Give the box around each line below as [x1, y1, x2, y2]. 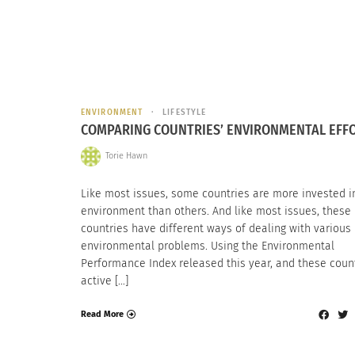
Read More [81, 309, 124, 320]
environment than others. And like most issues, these [81, 204, 351, 218]
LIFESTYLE [162, 107, 207, 118]
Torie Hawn [105, 151, 147, 162]
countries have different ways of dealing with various [81, 221, 351, 235]
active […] [81, 273, 128, 288]
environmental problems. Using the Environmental [81, 239, 334, 253]
